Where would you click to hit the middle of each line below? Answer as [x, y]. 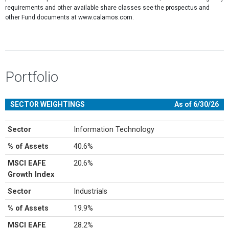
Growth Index [31, 174]
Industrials [91, 191]
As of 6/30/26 [197, 104]
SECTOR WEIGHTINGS [48, 104]
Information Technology [114, 129]
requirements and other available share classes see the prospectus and [107, 8]
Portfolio [32, 77]
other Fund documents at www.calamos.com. [70, 17]
